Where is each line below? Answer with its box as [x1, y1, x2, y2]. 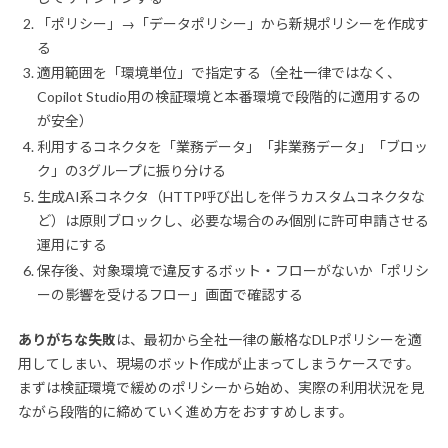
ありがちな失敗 [17, 330, 116, 348]
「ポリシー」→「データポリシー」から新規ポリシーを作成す [36, 14, 429, 32]
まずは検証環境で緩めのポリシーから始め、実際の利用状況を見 [17, 378, 424, 396]
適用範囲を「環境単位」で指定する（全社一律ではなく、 [36, 64, 401, 82]
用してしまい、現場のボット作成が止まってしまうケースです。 [17, 354, 420, 372]
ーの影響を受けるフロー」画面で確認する [36, 285, 303, 303]
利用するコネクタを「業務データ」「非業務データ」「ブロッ [36, 138, 428, 156]
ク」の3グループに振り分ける [36, 162, 226, 180]
